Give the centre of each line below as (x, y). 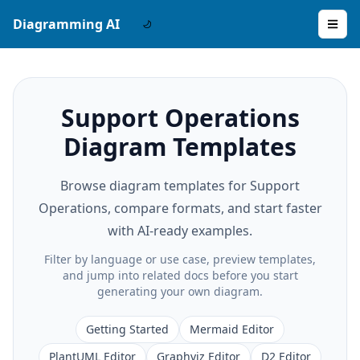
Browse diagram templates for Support (180, 186)
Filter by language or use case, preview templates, (180, 259)
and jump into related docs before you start (180, 275)
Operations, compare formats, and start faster (180, 208)
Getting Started (127, 329)
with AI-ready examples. (180, 231)
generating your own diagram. (180, 291)
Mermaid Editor (232, 329)
